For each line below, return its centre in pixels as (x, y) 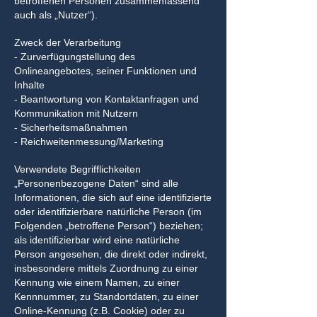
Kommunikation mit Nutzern (76, 113)
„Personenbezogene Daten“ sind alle (96, 183)
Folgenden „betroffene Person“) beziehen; (109, 226)
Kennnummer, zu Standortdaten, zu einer (106, 296)
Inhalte (29, 85)
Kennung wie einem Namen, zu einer (97, 282)
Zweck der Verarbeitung (68, 42)
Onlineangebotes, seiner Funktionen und (105, 71)
